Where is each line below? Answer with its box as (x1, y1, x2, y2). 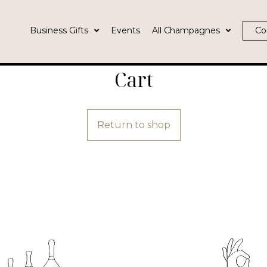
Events (110, 25, 140, 36)
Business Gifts (29, 25, 88, 36)
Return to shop (97, 119, 170, 131)
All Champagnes (151, 25, 220, 36)
